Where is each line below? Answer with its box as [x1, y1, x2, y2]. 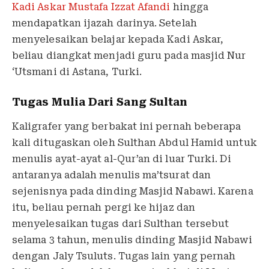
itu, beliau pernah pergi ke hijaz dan [12, 201, 195, 213]
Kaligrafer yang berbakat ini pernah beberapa [12, 120, 241, 132]
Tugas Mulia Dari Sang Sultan [12, 96, 188, 109]
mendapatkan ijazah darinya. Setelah [12, 17, 197, 29]
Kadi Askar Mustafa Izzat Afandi [12, 1, 173, 13]
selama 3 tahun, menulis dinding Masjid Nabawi [12, 234, 252, 246]
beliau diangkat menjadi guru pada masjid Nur [12, 50, 246, 62]
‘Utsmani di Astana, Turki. [12, 66, 142, 78]
